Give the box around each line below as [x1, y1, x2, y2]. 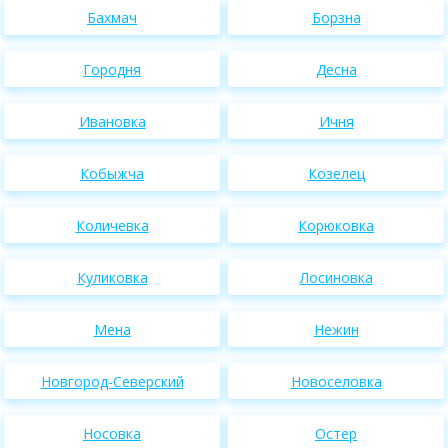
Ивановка [78, 111, 146, 131]
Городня [83, 59, 141, 79]
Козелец [307, 163, 365, 183]
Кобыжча [80, 163, 144, 183]
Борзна [311, 7, 361, 27]
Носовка [83, 423, 141, 443]
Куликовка [76, 267, 148, 287]
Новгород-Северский [40, 371, 184, 391]
